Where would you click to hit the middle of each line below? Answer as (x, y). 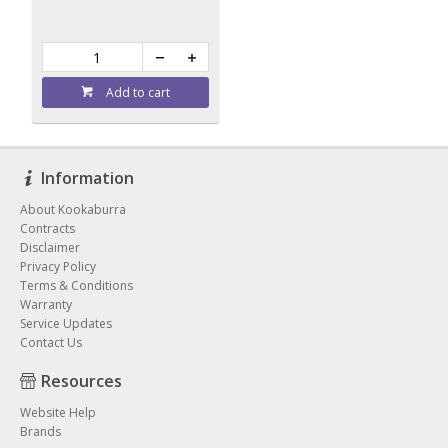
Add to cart (138, 93)
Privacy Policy (58, 266)
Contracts (47, 228)
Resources (81, 380)
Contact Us (51, 342)
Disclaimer (50, 247)
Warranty (46, 304)
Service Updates (66, 323)
